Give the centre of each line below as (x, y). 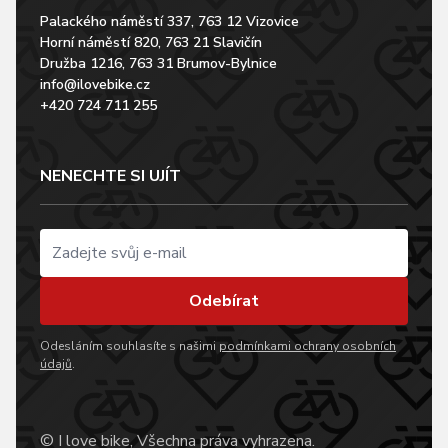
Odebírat (224, 300)
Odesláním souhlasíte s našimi (129, 345)
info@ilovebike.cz (95, 84)
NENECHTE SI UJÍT (110, 175)
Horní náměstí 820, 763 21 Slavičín (151, 42)
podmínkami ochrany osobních (307, 345)
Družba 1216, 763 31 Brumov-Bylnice (158, 63)
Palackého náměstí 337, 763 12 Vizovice (169, 21)
